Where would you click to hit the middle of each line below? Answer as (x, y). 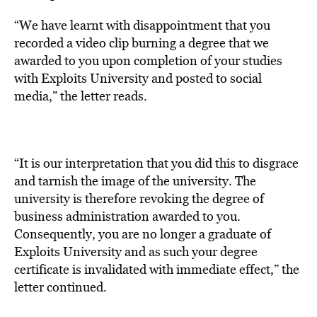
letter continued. (60, 287)
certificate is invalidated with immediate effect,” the (157, 269)
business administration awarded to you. (127, 216)
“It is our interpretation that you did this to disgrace (156, 163)
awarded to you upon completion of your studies (148, 60)
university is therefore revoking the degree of (139, 198)
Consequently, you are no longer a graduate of (143, 234)
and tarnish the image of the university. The (135, 181)
